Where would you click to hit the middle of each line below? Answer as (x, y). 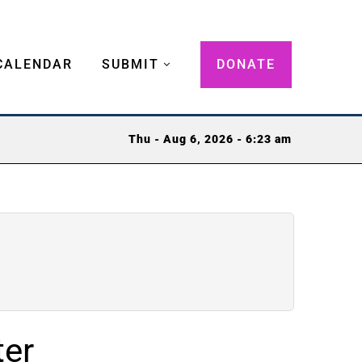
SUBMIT (130, 64)
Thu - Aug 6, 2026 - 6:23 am (210, 140)
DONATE (246, 64)
